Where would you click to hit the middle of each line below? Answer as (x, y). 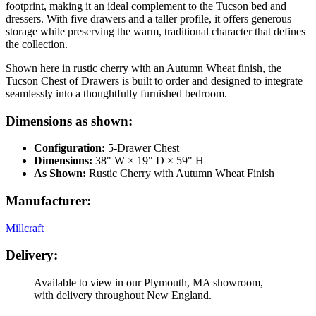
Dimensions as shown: (69, 121)
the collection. (37, 44)
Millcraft (25, 228)
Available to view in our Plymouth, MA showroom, (148, 283)
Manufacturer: (48, 201)
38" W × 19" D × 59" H (148, 161)
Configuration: (69, 148)
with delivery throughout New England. (123, 296)
